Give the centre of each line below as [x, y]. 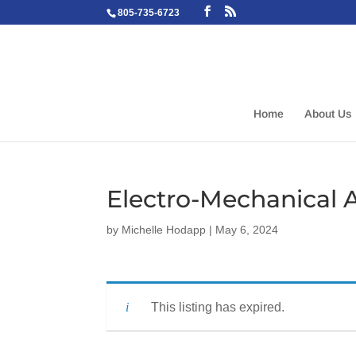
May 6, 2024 [247, 230]
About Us [328, 114]
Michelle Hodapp [164, 230]
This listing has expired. [218, 307]
